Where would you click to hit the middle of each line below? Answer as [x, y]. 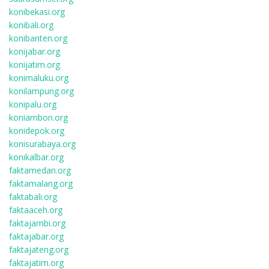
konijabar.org [35, 51]
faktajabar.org [36, 236]
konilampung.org [41, 91]
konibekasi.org [37, 12]
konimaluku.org [39, 78]
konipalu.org [33, 104]
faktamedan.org [40, 170]
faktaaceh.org [36, 210]
